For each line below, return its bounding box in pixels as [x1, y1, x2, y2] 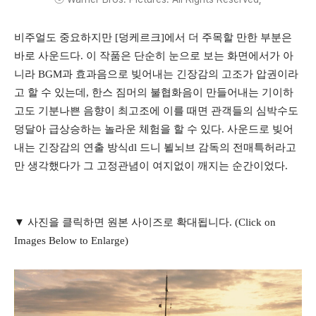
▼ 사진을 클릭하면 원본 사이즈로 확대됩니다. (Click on [14, 217, 276, 229]
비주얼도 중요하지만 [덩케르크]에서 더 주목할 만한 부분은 [14, 32, 292, 44]
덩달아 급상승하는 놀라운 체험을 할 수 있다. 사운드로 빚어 [14, 123, 293, 135]
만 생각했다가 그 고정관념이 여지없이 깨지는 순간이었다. [14, 160, 288, 172]
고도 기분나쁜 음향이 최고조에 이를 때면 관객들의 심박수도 [14, 105, 298, 117]
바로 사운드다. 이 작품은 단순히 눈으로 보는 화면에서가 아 [14, 50, 293, 62]
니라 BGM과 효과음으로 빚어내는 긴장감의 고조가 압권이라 [14, 68, 298, 80]
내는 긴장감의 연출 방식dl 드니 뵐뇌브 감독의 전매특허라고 [14, 142, 296, 154]
